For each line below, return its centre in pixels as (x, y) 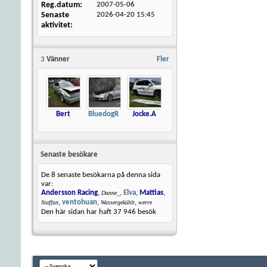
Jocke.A (144, 114)
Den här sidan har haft (77, 212)
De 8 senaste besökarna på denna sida (101, 175)
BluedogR (103, 114)
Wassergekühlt (118, 203)
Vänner (57, 59)
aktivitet (56, 25)
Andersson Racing (69, 193)
